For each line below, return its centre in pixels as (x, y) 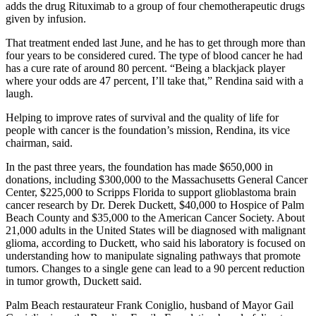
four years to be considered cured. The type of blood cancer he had (154, 55)
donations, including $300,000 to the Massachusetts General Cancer (157, 179)
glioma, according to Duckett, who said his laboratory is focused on (156, 243)
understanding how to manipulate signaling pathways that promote (153, 255)
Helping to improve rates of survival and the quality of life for (142, 117)
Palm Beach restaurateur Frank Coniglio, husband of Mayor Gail (150, 305)
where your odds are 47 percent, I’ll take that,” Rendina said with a (154, 80)
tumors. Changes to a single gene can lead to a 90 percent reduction (155, 268)
